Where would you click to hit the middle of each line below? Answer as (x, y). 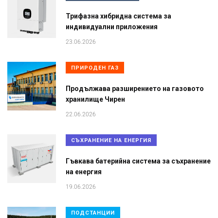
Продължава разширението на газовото (135, 89)
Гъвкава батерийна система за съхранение (138, 161)
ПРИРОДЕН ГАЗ (95, 68)
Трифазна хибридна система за (118, 16)
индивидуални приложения (112, 27)
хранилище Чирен (95, 100)
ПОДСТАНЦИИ (93, 213)
